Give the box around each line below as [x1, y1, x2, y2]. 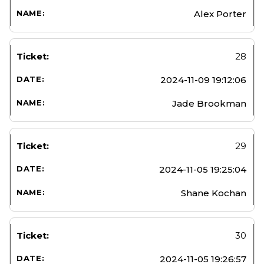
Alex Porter [194, 8, 246, 19]
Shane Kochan [181, 187, 246, 199]
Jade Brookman [172, 97, 246, 109]
